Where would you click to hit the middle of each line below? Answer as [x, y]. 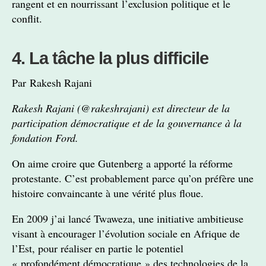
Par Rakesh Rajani [52, 83]
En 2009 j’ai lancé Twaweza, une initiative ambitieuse [128, 218]
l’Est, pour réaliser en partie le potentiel [98, 248]
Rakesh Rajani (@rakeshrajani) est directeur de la [121, 108]
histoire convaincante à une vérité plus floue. [108, 193]
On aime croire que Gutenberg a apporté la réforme [122, 163]
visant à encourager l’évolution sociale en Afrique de [126, 233]
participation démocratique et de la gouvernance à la [127, 123]
